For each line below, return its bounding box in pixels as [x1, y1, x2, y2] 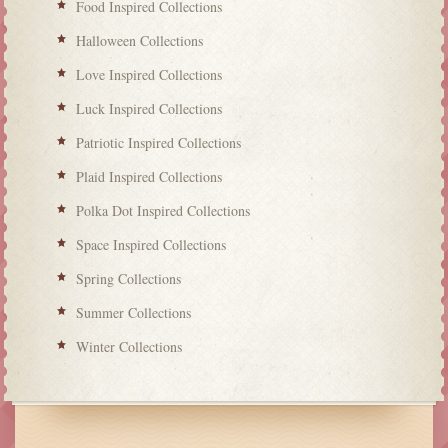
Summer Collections [76, 303, 192, 323]
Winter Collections [76, 337, 183, 357]
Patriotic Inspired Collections [76, 133, 242, 153]
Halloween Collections [76, 31, 204, 51]
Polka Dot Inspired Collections [76, 201, 251, 221]
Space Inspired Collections [76, 235, 227, 255]
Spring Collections [76, 269, 182, 289]
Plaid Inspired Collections [76, 167, 223, 187]
